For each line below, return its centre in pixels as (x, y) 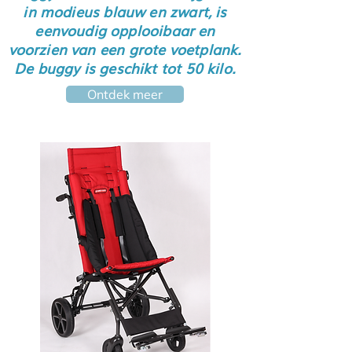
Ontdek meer (125, 94)
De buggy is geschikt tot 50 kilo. (125, 68)
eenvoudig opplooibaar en (125, 30)
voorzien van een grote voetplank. (125, 49)
